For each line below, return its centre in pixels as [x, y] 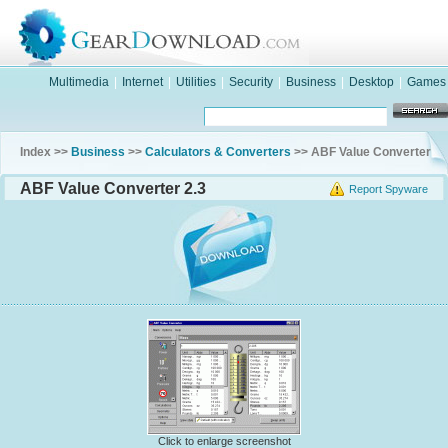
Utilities [196, 82]
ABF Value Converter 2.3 [113, 188]
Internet [142, 82]
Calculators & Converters [218, 152]
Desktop [371, 82]
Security [251, 82]
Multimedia [79, 82]
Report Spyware [388, 189]
